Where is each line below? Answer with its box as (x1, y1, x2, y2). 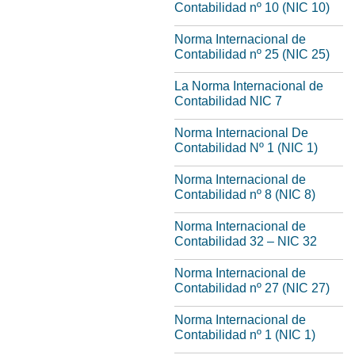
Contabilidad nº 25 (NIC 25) (174, 48, 330, 61)
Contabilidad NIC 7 (174, 94, 282, 108)
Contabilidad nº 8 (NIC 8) (174, 188, 315, 201)
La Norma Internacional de (174, 79, 323, 93)
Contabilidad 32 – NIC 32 (174, 235, 317, 248)
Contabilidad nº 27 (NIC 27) (174, 281, 330, 295)
